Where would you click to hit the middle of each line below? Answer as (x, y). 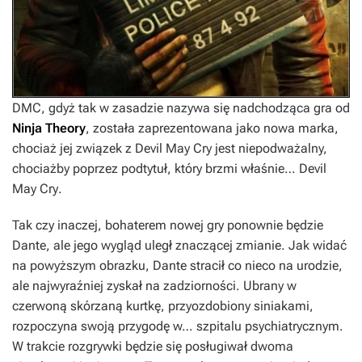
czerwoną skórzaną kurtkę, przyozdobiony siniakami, (163, 305)
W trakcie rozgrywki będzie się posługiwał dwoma (153, 346)
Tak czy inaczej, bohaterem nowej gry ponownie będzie (168, 225)
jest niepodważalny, (269, 148)
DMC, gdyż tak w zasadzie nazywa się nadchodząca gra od (181, 107)
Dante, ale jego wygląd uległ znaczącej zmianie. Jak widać (179, 245)
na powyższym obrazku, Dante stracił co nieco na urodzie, (177, 265)
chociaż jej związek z (74, 148)
